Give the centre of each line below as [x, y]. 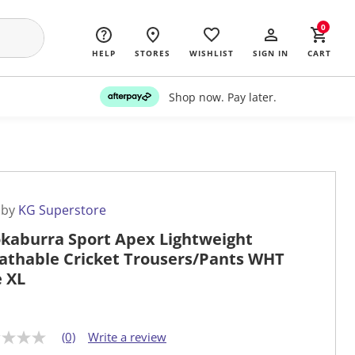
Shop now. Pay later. [222, 97]
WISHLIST [212, 53]
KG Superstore [62, 210]
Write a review [127, 337]
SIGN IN [271, 53]
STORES [153, 53]
